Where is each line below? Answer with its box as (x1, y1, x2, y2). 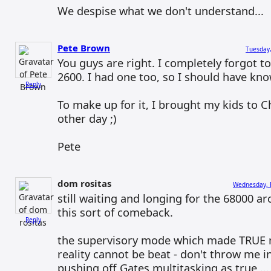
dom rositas (57, 177, 111, 189)
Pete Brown (57, 42, 110, 54)
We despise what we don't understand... (57, 3, 264, 18)
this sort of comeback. (57, 204, 173, 220)
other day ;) (57, 111, 116, 126)
